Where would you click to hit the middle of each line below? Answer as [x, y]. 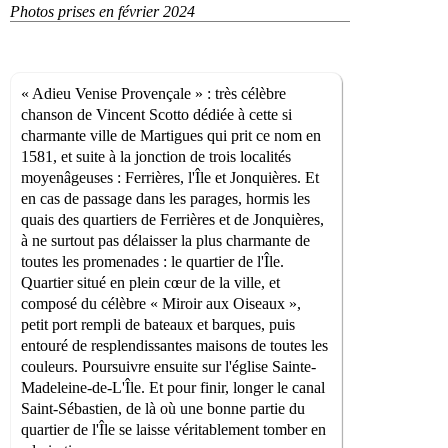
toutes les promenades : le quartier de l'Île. [152, 261]
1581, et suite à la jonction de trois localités [156, 156]
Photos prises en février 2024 [102, 11]
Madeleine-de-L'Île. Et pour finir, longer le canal [173, 387]
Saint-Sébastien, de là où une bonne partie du [163, 408]
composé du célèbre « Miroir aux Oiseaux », [161, 303]
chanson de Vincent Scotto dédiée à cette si [156, 114]
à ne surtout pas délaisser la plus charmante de [165, 240]
